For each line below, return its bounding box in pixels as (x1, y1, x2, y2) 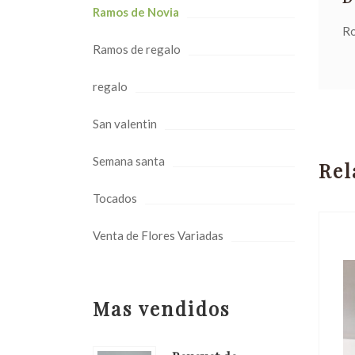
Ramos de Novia (93, 5, 179, 20)
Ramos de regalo (93, 42, 181, 57)
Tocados (93, 191, 137, 206)
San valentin (93, 116, 157, 132)
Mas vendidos (93, 296, 231, 322)
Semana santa (93, 154, 165, 169)
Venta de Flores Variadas (93, 228, 223, 243)
